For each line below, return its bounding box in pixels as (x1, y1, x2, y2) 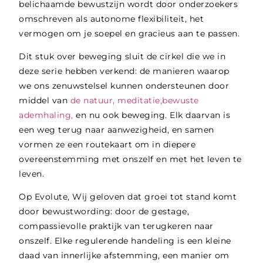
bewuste (162, 95, 199, 106)
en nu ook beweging (76, 110, 166, 121)
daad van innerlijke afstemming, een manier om (19, 250, 230, 261)
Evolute (34, 191, 68, 203)
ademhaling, (19, 110, 76, 121)
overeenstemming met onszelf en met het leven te (19, 154, 242, 165)
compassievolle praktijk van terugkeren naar (19, 221, 214, 232)
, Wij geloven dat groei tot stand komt (68, 191, 237, 203)
